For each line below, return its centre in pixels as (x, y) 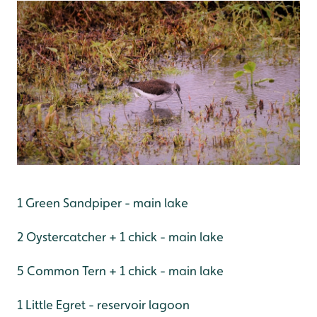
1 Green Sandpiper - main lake (103, 203)
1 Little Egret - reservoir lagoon (103, 305)
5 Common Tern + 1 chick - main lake (120, 271)
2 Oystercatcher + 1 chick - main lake (120, 237)
